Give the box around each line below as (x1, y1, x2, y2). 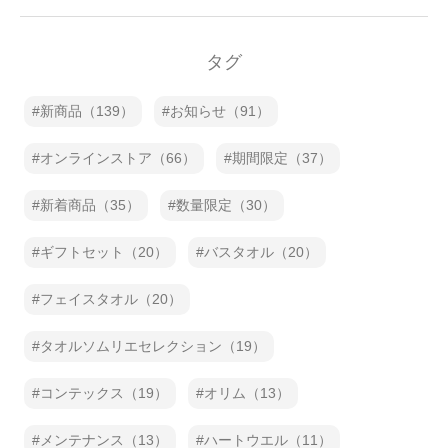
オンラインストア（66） (40, 150, 196, 166)
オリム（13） (204, 385, 290, 401)
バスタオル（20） (204, 244, 318, 260)
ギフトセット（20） (40, 244, 168, 260)
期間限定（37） (232, 150, 332, 166)
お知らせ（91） (170, 103, 270, 119)
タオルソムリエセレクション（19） (40, 338, 266, 354)
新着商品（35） (40, 197, 140, 213)
